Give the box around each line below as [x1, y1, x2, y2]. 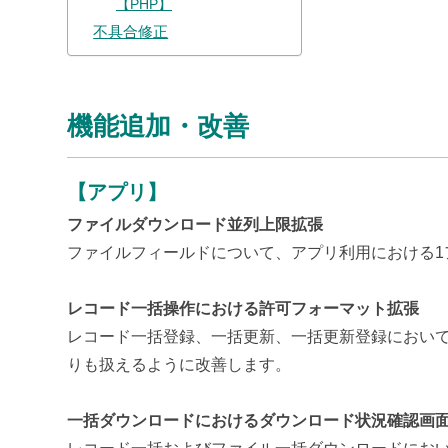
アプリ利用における [291, 244, 436, 262]
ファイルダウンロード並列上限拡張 [67, 216, 324, 234]
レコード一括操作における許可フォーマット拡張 [67, 300, 420, 318]
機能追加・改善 [67, 111, 250, 142]
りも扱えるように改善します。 [67, 356, 292, 374]
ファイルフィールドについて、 [67, 244, 292, 262]
